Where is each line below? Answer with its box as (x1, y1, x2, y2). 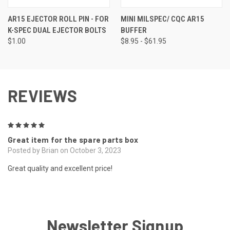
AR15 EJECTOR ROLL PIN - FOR (8, 14, 109, 24)
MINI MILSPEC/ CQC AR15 (120, 14, 204, 24)
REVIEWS (8, 85, 77, 105)
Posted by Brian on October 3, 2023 (8, 146, 121, 155)
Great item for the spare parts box (8, 135, 139, 144)
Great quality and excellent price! (8, 164, 112, 172)
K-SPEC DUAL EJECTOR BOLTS (8, 25, 106, 35)
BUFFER (120, 25, 147, 35)
